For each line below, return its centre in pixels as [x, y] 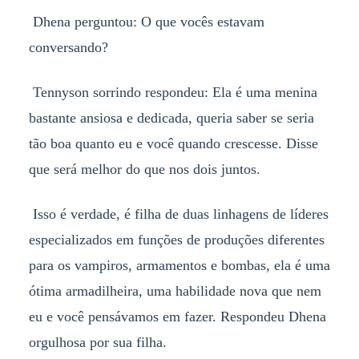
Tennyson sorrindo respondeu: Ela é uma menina [173, 92]
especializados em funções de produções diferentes [176, 239]
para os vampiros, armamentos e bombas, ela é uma [179, 265]
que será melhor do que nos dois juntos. [144, 169]
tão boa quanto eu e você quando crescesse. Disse [173, 143]
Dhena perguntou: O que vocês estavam [146, 21]
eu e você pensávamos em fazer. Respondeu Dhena [177, 316]
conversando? [68, 47]
